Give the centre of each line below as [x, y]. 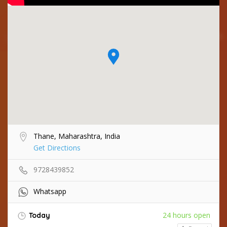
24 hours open [186, 215]
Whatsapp [50, 191]
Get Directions [57, 147]
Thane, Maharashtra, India [77, 136]
